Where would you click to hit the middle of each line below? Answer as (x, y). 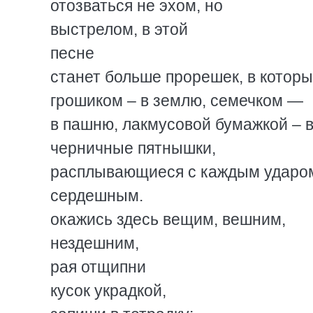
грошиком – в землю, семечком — (177, 101)
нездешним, (95, 243)
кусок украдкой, (108, 291)
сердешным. (97, 196)
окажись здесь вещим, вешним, (168, 219)
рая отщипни (98, 267)
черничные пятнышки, (133, 148)
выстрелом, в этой (119, 29)
